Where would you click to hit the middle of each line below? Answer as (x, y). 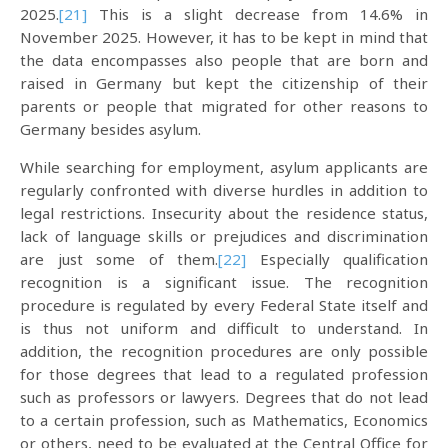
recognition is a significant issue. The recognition (224, 282)
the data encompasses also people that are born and (224, 60)
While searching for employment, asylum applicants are (224, 167)
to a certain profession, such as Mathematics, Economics (224, 420)
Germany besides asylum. (110, 129)
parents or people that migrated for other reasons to (224, 106)
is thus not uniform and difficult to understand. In (224, 328)
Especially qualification (337, 259)
